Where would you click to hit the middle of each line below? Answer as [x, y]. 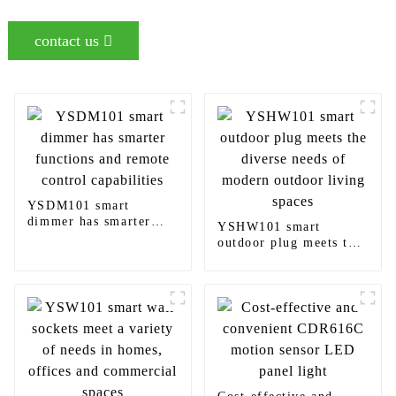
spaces [237, 291]
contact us [66, 41]
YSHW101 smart [269, 227]
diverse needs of [268, 259]
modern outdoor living [288, 275]
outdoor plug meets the [289, 243]
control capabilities [88, 254]
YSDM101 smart [78, 206]
